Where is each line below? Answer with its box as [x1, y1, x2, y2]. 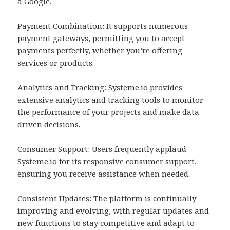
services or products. [17, 57, 94, 68]
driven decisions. [17, 119, 81, 130]
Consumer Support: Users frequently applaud [17, 144, 187, 155]
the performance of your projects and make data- [17, 107, 203, 118]
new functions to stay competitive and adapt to [17, 218, 195, 228]
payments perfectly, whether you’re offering [17, 45, 183, 56]
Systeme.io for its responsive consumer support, [17, 156, 197, 167]
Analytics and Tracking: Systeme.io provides [17, 82, 183, 93]
